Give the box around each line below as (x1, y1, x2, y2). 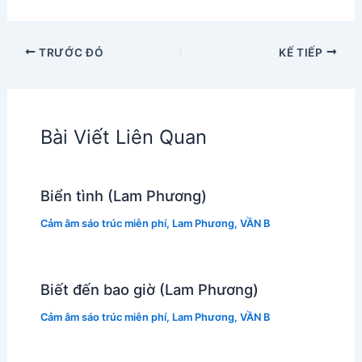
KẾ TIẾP (279, 45, 326, 59)
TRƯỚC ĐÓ (36, 45, 104, 59)
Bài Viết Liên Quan (40, 125, 207, 149)
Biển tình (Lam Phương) (40, 187, 207, 205)
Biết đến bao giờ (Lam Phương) (40, 280, 259, 298)
